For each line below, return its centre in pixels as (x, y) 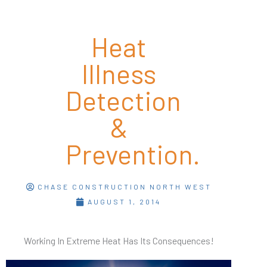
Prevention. (133, 154)
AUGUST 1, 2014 (124, 202)
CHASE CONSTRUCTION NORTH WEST (124, 187)
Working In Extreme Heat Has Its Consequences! (119, 241)
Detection (123, 100)
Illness (119, 74)
